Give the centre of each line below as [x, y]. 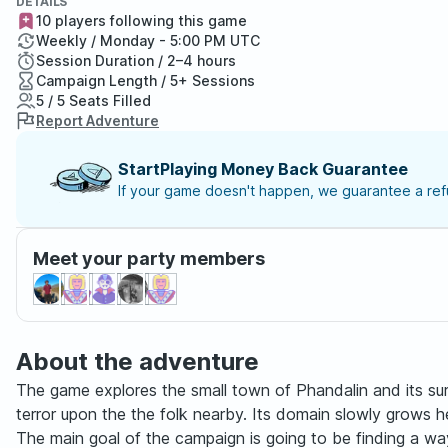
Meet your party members [149, 258]
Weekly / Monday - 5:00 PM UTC [148, 40]
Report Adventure [97, 120]
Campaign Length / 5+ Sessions [145, 80]
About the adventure [137, 361]
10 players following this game [141, 20]
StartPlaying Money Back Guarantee [263, 169]
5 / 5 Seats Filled [93, 100]
